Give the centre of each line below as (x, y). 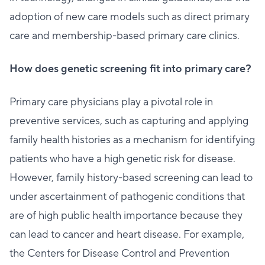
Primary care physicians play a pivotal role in (111, 102)
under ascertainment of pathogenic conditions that (127, 197)
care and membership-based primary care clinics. (125, 36)
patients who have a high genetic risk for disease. (122, 159)
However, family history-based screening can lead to (131, 178)
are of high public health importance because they (126, 216)
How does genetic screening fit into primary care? (130, 69)
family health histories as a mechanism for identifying (132, 140)
